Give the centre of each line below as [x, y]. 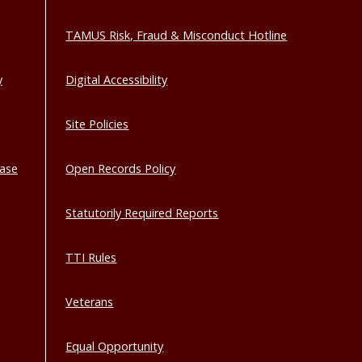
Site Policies [97, 124]
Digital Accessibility [117, 80]
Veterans [90, 302]
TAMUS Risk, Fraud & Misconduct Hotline [177, 35]
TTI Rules [91, 257]
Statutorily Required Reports [142, 213]
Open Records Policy [121, 168]
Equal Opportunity [115, 346]
